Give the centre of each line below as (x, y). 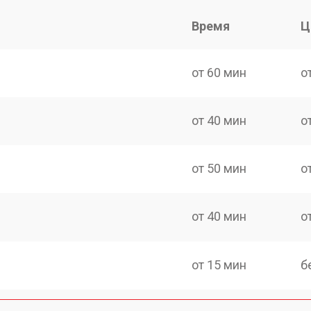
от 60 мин (219, 72)
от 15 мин (219, 264)
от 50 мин (219, 168)
